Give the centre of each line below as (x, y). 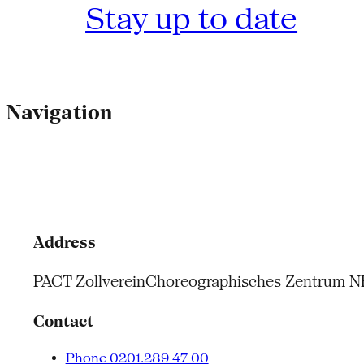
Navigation (59, 112)
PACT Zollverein (89, 282)
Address (64, 243)
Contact (63, 321)
